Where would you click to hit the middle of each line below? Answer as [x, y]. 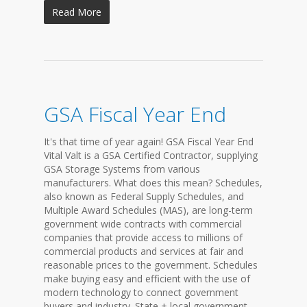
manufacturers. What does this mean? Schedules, [153, 183]
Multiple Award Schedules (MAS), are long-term [148, 210]
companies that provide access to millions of [143, 237]
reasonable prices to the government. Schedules [151, 265]
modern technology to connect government [141, 292]
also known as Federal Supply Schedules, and [144, 196]
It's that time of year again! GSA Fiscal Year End [149, 142]
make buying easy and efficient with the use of [147, 279]
